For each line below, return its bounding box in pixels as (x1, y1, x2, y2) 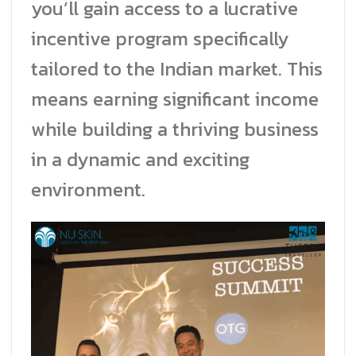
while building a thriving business (31, 115, 319, 144)
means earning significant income (31, 85, 319, 114)
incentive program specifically (31, 25, 288, 53)
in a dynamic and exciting (31, 145, 250, 174)
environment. (31, 176, 145, 204)
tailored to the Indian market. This (31, 55, 323, 83)
